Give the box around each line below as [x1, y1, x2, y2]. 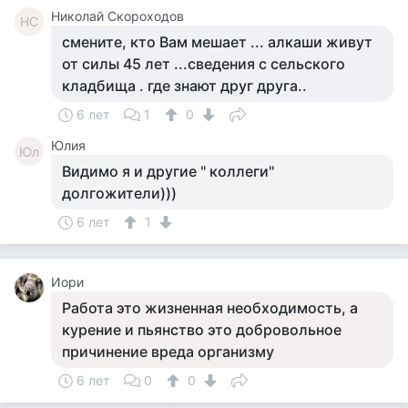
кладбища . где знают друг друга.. [62, 76, 307, 95]
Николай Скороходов [51, 8, 184, 24]
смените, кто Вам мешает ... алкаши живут [62, 33, 372, 51]
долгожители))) [62, 184, 177, 202]
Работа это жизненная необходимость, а [62, 299, 358, 317]
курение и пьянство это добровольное [62, 321, 342, 339]
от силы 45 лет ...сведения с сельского [62, 55, 345, 73]
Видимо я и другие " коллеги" [62, 162, 274, 180]
